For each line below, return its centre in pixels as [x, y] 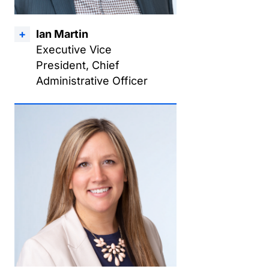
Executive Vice [74, 50]
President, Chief [78, 65]
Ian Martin [62, 34]
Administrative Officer [92, 81]
